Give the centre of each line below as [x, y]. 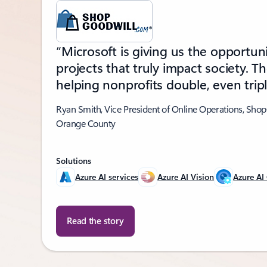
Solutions [74, 160]
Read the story [96, 220]
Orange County [86, 123]
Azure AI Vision [186, 176]
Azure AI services [107, 176]
